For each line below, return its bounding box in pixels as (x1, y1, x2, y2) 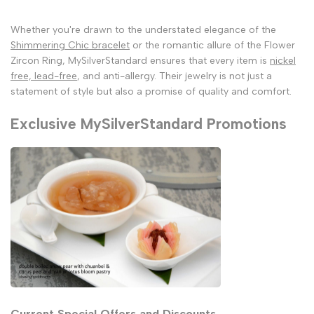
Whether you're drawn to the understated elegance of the (11, 24, 276, 36)
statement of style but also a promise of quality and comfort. (11, 86, 292, 98)
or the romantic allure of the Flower (130, 39, 295, 52)
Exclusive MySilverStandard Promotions (11, 114, 287, 132)
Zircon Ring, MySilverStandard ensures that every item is (11, 55, 270, 67)
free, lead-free (11, 70, 77, 83)
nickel (270, 55, 296, 67)
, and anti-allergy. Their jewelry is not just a (77, 70, 272, 83)
